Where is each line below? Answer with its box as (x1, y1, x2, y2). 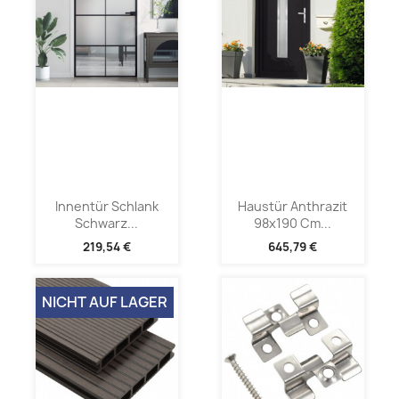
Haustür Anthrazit (238, 198, 347, 216)
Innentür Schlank (54, 198, 159, 216)
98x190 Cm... (254, 215, 331, 232)
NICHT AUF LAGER (41, 292, 167, 313)
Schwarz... (75, 215, 138, 232)
